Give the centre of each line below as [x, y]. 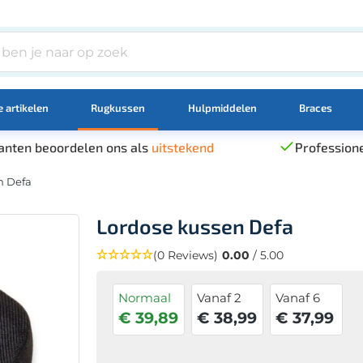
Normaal [144, 297]
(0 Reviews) [185, 255]
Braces [315, 107]
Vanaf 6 [298, 297]
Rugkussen [118, 107]
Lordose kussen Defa [194, 226]
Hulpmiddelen [222, 107]
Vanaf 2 [219, 297]
